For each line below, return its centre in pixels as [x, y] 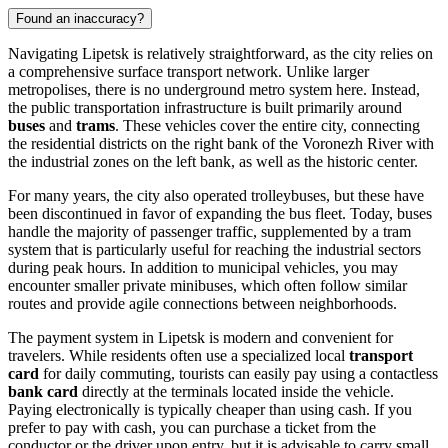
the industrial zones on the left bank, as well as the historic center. [213, 161]
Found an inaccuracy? [80, 18]
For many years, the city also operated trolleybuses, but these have [216, 195]
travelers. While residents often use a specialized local [178, 355]
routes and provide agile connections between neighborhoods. [202, 303]
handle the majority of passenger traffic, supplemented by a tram [209, 231]
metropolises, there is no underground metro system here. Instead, [214, 89]
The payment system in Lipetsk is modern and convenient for [200, 337]
